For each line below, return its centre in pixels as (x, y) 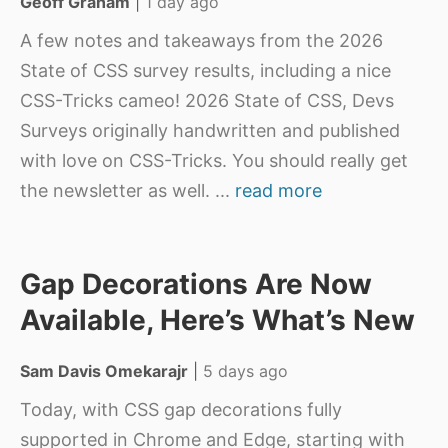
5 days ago (245, 371)
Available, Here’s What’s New (217, 320)
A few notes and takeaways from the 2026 (201, 40)
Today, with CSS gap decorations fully (181, 409)
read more (278, 190)
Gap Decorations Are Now (196, 284)
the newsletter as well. (117, 190)
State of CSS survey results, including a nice (205, 70)
